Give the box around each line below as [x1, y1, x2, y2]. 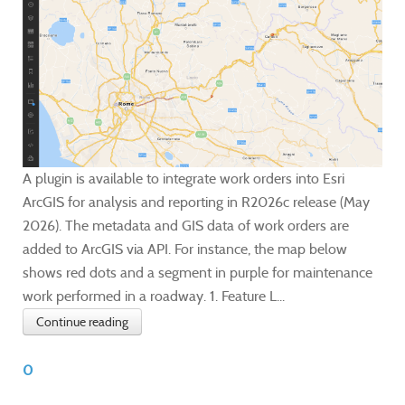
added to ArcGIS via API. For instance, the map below [23, 240, 347, 258]
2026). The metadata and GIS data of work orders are [23, 216, 349, 234]
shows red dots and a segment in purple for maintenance [23, 263, 372, 281]
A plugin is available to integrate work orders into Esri [23, 169, 344, 187]
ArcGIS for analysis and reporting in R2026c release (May [23, 193, 370, 211]
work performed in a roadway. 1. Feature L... [23, 287, 285, 305]
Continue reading [36, 313, 128, 330]
